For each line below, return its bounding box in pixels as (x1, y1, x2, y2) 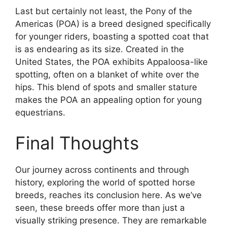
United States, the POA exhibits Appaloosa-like (15, 57, 208, 67)
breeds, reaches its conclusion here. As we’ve (15, 190, 202, 200)
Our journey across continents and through (15, 164, 189, 175)
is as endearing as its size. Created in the (15, 44, 184, 55)
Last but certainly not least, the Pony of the (15, 6, 192, 17)
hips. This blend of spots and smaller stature (15, 82, 197, 93)
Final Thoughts (15, 132, 139, 154)
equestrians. (15, 107, 65, 118)
